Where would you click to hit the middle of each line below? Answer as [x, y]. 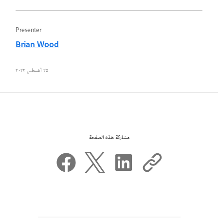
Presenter [28, 31]
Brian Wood [37, 45]
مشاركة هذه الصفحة [109, 138]
